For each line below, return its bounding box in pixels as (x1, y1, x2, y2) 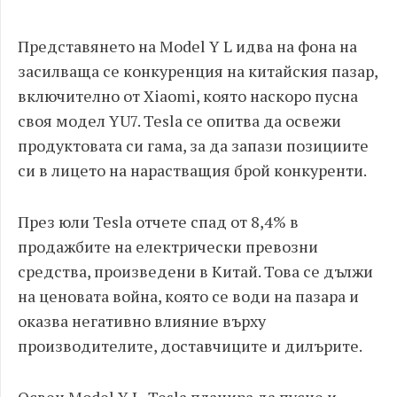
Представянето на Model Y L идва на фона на (18, 35, 357, 57)
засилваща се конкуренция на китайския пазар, (18, 60, 378, 82)
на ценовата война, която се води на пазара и (18, 285, 359, 307)
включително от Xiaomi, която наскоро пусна (18, 85, 358, 106)
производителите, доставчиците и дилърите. (18, 335, 362, 356)
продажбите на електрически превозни (18, 236, 318, 257)
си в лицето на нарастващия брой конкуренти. (18, 160, 367, 181)
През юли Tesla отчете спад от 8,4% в (18, 211, 299, 232)
